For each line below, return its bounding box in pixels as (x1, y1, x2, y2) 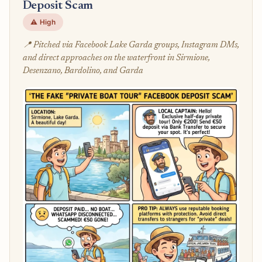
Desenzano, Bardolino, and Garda (22, 67, 143, 76)
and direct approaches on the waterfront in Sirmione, (22, 54, 210, 63)
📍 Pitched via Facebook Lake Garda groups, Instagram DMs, (22, 41, 239, 50)
